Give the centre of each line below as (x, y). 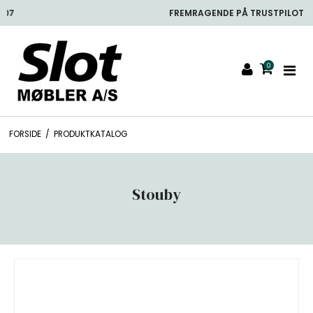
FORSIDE (25, 134)
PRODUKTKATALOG (90, 134)
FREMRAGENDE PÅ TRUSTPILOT (156, 13)
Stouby (156, 194)
